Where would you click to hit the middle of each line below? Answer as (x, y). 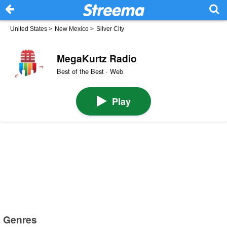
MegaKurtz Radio (97, 58)
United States (29, 29)
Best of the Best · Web (90, 71)
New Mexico (72, 29)
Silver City (110, 29)
